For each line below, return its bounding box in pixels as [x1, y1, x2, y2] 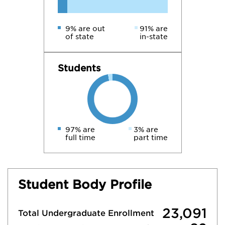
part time [133, 134, 168, 142]
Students [57, 63, 101, 73]
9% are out [65, 25, 105, 33]
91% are [139, 25, 168, 33]
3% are [133, 126, 158, 134]
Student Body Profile [18, 177, 152, 192]
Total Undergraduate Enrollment [18, 208, 154, 218]
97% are [65, 126, 95, 134]
